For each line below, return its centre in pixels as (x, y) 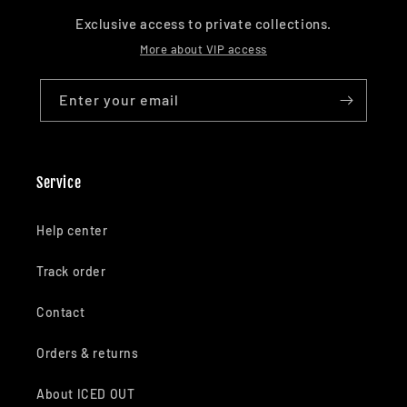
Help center (72, 231)
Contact (61, 313)
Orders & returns (88, 353)
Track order (71, 272)
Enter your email (119, 100)
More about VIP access (203, 50)
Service (59, 183)
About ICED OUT (86, 394)
